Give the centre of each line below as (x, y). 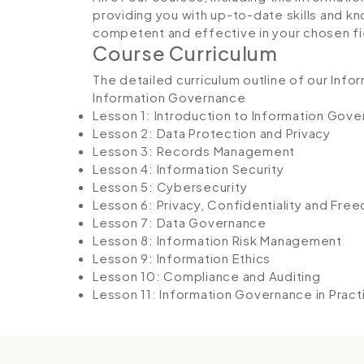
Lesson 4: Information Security (188, 168)
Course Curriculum (185, 52)
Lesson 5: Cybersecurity (170, 186)
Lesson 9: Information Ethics (182, 258)
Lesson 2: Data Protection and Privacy (212, 132)
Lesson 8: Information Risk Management (217, 240)
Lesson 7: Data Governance (180, 222)
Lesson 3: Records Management (194, 150)
